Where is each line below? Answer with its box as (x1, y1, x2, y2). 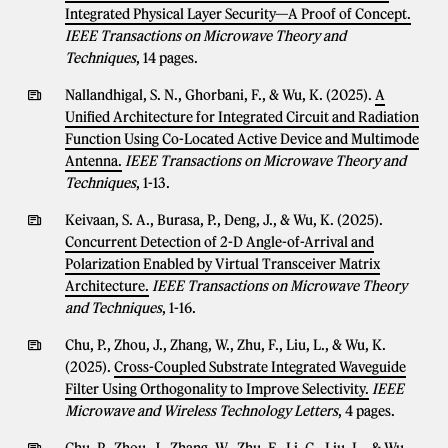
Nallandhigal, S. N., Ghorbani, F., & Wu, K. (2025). (65, 86, 375, 104)
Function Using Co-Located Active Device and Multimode (65, 130, 419, 148)
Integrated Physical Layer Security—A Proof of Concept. (65, 5, 411, 23)
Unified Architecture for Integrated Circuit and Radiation (65, 108, 419, 126)
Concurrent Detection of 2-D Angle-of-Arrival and (65, 233, 374, 251)
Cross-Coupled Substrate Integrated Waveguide (114, 358, 406, 376)
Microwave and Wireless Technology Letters (65, 402, 338, 420)
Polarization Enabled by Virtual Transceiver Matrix (65, 255, 380, 273)
